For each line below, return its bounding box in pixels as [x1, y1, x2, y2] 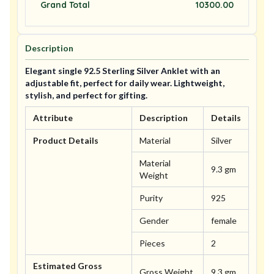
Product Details [33, 135, 98, 146]
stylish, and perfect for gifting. [25, 90, 147, 101]
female [211, 215, 237, 226]
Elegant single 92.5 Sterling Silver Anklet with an [25, 65, 220, 76]
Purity [139, 193, 163, 204]
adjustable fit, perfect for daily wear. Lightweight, [25, 78, 224, 89]
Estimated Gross [33, 261, 102, 272]
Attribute [33, 113, 73, 124]
